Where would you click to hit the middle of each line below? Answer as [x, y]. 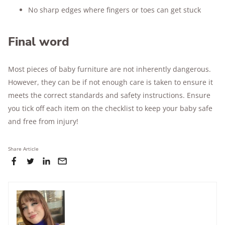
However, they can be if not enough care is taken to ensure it [110, 82]
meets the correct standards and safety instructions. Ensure [109, 95]
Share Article [23, 149]
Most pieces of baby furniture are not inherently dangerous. [109, 69]
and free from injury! [43, 121]
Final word [39, 42]
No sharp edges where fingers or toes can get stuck [115, 10]
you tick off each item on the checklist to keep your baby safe [110, 108]
